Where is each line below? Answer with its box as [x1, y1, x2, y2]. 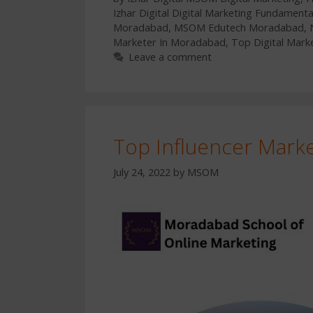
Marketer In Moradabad [113, 36, 226, 50]
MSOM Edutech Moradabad [174, 21, 304, 35]
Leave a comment [128, 50, 212, 64]
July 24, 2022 [113, 165, 170, 179]
